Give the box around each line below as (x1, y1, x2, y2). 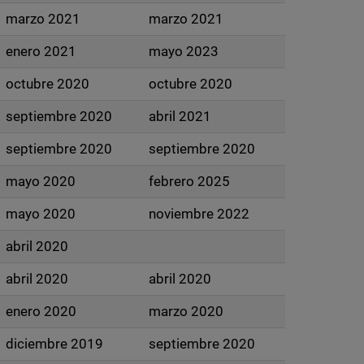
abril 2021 (148, 108, 211, 124)
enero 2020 (5, 303, 76, 319)
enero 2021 (5, 43, 76, 59)
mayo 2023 (148, 43, 219, 59)
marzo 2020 (148, 303, 223, 319)
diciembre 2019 (5, 336, 103, 352)
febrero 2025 (148, 173, 230, 189)
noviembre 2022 (148, 206, 249, 222)
